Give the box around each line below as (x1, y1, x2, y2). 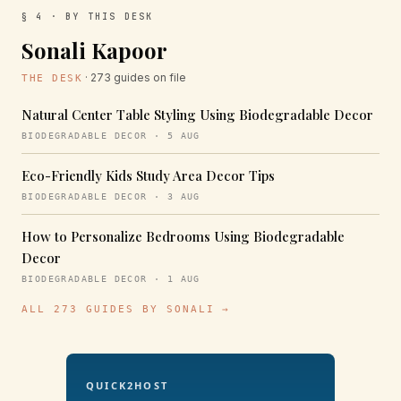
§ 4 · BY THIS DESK (21, 10, 154, 22)
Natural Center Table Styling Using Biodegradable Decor (21, 105, 373, 124)
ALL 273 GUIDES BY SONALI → (21, 303, 231, 315)
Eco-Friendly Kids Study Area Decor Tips (21, 166, 275, 184)
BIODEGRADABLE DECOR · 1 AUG (21, 273, 200, 284)
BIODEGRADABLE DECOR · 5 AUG (21, 130, 200, 141)
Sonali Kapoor (21, 35, 167, 64)
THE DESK (21, 72, 83, 84)
